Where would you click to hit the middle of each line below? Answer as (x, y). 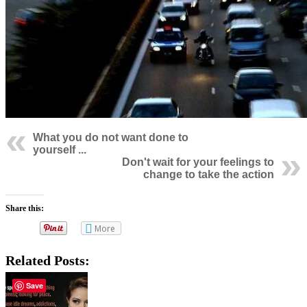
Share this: (25, 209)
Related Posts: (48, 261)
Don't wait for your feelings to (198, 162)
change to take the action (209, 175)
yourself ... (60, 150)
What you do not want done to (111, 138)
